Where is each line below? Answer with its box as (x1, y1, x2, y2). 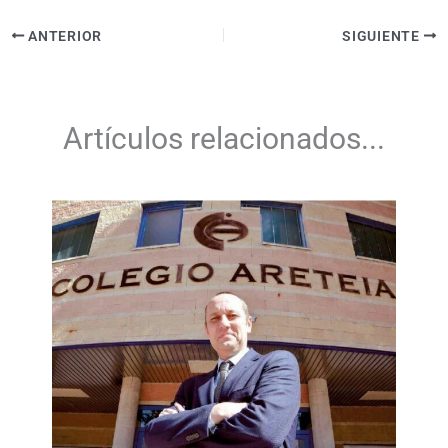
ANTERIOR (24, 27, 102, 44)
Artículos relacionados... (63, 121, 385, 157)
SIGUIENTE (342, 27, 424, 44)
